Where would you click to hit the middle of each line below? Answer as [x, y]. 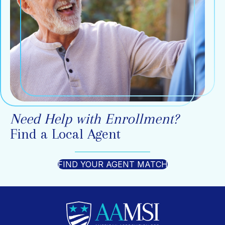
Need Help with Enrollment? [94, 119]
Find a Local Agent [65, 134]
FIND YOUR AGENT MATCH [113, 164]
